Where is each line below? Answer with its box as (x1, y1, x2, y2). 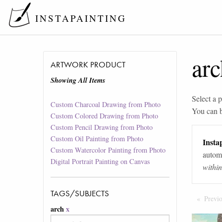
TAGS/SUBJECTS (51, 188, 110, 199)
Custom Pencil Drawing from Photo (51, 122, 153, 132)
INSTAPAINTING (35, 12, 126, 25)
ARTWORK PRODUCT (51, 59, 126, 70)
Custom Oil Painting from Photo (51, 134, 144, 144)
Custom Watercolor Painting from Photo (51, 145, 166, 155)
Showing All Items (51, 75, 106, 86)
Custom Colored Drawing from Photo (51, 111, 159, 121)
